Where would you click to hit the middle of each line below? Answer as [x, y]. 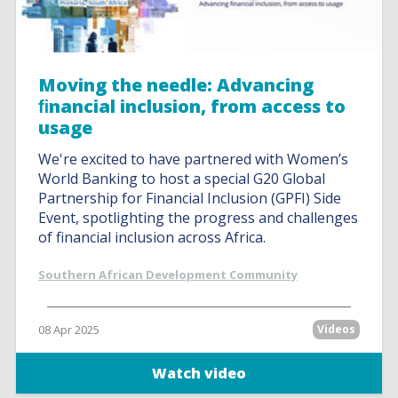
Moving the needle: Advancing [176, 85]
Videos [336, 329]
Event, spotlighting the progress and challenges [199, 218]
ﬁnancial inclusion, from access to [192, 106]
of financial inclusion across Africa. [152, 237]
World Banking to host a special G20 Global [182, 179]
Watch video [199, 373]
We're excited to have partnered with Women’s [194, 159]
